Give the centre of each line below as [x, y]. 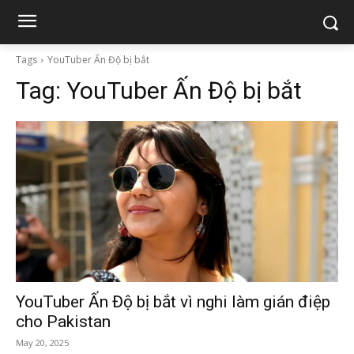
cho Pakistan [63, 322]
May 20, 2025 [42, 343]
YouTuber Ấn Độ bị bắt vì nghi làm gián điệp [173, 302]
